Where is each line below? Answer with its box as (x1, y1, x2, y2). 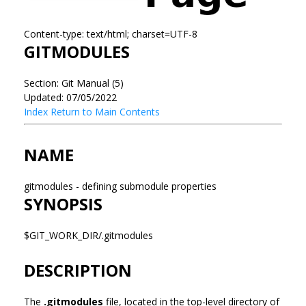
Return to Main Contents (51, 105, 160, 118)
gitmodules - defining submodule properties (24, 179, 219, 193)
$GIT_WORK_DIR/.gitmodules (24, 228, 156, 242)
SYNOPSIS (24, 192, 102, 215)
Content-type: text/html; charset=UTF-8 (24, 27, 197, 40)
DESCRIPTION (24, 258, 132, 281)
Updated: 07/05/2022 (24, 90, 117, 104)
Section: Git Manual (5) (24, 76, 124, 89)
